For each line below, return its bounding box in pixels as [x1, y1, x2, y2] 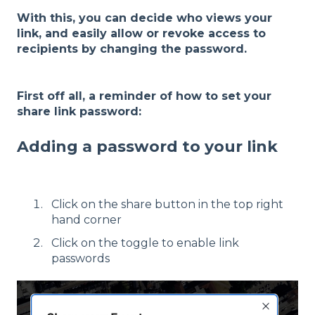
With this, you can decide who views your [17, 11, 272, 25]
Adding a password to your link [17, 136, 278, 156]
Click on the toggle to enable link [51, 236, 239, 250]
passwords [51, 252, 110, 266]
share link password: [17, 104, 141, 118]
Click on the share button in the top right [51, 198, 283, 212]
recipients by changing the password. [17, 42, 247, 56]
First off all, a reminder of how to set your [17, 89, 271, 103]
